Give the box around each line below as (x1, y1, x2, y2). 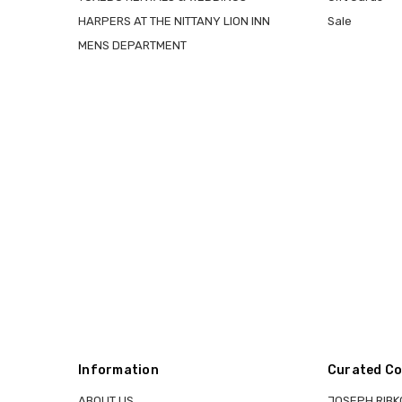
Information (78, 362, 159, 378)
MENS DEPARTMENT (78, 39, 187, 53)
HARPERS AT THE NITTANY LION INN (78, 14, 270, 29)
